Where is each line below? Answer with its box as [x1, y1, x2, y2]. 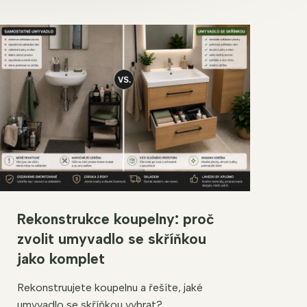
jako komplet [16, 249, 105, 267]
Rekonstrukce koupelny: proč [16, 210, 214, 228]
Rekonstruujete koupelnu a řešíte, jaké [16, 280, 203, 294]
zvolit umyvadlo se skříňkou [16, 230, 206, 247]
